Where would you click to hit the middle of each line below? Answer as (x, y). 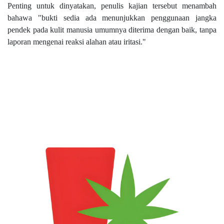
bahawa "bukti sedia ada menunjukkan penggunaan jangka (112, 17)
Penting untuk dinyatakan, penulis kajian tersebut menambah (112, 5)
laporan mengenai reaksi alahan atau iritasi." (77, 41)
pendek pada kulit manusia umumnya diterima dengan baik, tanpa (112, 29)
